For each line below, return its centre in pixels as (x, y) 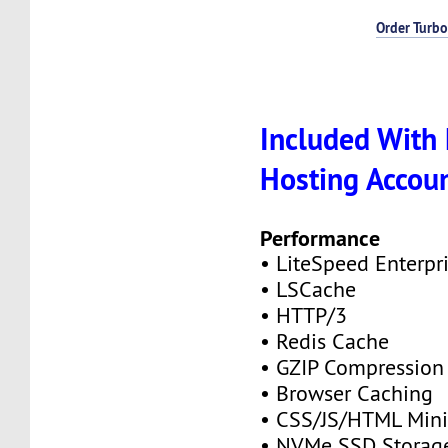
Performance (320, 237)
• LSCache (308, 289)
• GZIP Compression (352, 367)
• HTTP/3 (304, 315)
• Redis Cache (325, 341)
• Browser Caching (347, 393)
